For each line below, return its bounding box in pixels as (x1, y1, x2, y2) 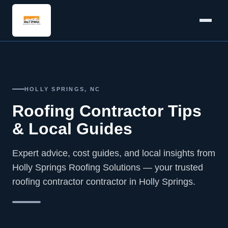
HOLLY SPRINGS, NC (24, 86, 101, 92)
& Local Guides (12, 120, 132, 138)
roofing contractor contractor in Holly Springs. (12, 177, 195, 187)
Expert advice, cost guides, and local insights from (12, 148, 215, 158)
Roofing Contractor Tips (12, 102, 202, 120)
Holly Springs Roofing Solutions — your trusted (12, 162, 203, 173)
